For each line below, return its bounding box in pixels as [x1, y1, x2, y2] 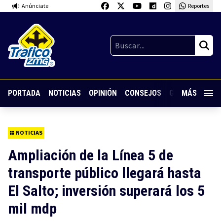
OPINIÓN [89, 88, 117, 98]
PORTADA [8, 88, 40, 98]
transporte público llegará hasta [8, 164, 201, 182]
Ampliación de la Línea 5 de [8, 147, 173, 164]
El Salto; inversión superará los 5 [8, 182, 205, 199]
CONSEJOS [125, 88, 161, 98]
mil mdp [8, 200, 57, 217]
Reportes [187, 2, 209, 9]
